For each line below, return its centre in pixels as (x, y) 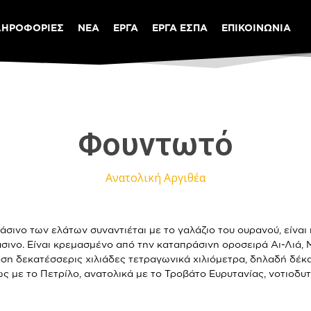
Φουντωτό (155, 144)
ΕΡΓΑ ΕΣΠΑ (180, 27)
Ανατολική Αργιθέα (155, 178)
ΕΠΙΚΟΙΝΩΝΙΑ (256, 27)
